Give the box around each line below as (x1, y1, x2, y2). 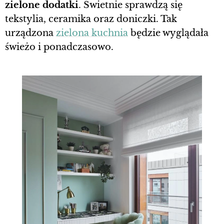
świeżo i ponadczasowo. (5, 41, 116, 53)
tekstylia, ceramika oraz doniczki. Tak (5, 13, 177, 25)
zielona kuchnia (56, 27, 128, 39)
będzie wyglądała (128, 27, 208, 39)
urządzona (5, 27, 56, 39)
